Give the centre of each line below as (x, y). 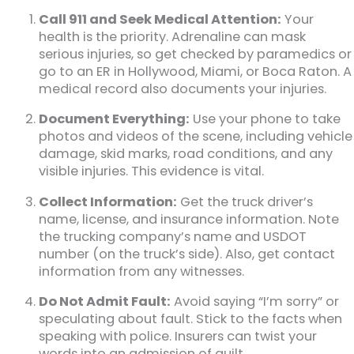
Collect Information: (108, 201)
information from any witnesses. (142, 271)
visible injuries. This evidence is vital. (152, 171)
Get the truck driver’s (245, 201)
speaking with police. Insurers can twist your (178, 337)
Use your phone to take (265, 119)
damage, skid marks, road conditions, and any (186, 154)
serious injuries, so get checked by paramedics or (196, 54)
